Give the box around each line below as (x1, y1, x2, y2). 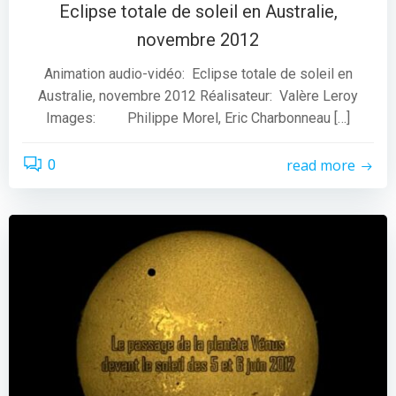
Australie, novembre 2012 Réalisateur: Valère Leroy (38, 88, 358, 104)
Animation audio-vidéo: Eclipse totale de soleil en (43, 65, 353, 82)
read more (286, 156, 355, 175)
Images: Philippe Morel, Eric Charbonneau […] (46, 110, 350, 126)
